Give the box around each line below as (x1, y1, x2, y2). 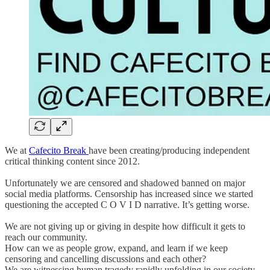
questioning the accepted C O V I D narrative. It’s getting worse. (5, 199, 250, 210)
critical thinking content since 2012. (5, 155, 140, 166)
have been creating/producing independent (89, 145, 250, 155)
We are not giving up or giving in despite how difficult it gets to (5, 221, 245, 231)
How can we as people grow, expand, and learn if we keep (5, 242, 228, 253)
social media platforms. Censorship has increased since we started (5, 188, 253, 199)
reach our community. (5, 231, 87, 242)
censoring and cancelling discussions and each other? (5, 253, 206, 264)
